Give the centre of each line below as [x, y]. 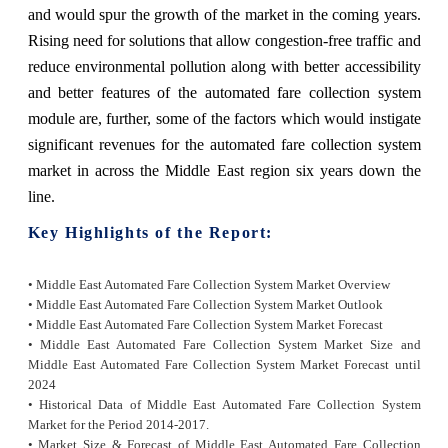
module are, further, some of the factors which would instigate [224, 118]
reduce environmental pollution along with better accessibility [224, 66]
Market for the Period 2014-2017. [118, 424]
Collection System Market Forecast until [307, 364]
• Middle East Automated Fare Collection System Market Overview [208, 284]
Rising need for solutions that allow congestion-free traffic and [224, 40]
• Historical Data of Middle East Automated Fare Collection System [224, 404]
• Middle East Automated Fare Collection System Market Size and [224, 344]
